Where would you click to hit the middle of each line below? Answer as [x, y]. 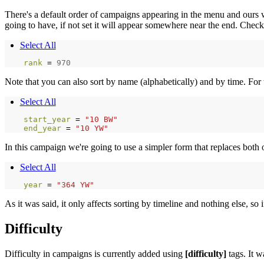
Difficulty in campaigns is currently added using [95, 253]
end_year [45, 128]
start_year [49, 120]
